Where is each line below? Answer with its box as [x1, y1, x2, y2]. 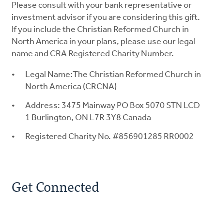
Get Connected [12, 175, 99, 198]
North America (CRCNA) [25, 82, 118, 92]
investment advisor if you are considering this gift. [12, 13, 201, 23]
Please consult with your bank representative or [12, 1, 192, 11]
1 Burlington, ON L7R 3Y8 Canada [25, 113, 151, 123]
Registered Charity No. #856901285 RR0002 [25, 132, 195, 142]
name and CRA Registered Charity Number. [12, 49, 174, 59]
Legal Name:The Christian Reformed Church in [25, 70, 201, 80]
